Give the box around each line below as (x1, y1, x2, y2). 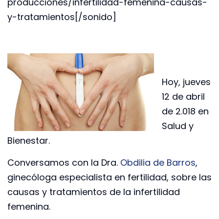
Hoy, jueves (162, 76, 211, 88)
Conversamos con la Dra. (7, 156, 120, 169)
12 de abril (162, 90, 205, 103)
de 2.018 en (162, 105, 209, 118)
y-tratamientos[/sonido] (7, 11, 116, 23)
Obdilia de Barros (120, 156, 196, 169)
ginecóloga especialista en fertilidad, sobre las (7, 171, 212, 183)
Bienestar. (7, 134, 50, 147)
